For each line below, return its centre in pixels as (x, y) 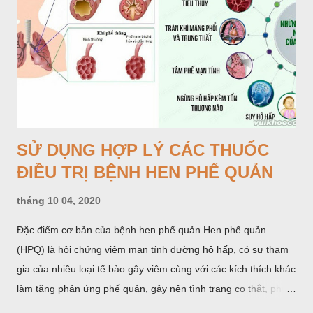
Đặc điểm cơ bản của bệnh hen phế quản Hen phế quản (141, 230)
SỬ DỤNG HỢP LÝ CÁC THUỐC (143, 150)
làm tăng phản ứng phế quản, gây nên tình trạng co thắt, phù (152, 289)
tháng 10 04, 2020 (59, 201)
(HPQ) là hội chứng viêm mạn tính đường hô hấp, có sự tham (153, 250)
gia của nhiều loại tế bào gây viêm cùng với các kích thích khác (156, 269)
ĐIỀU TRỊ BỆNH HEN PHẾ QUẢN (145, 173)
